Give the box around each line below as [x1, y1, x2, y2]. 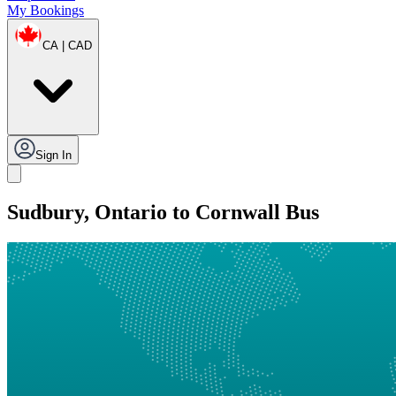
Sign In [35, 148, 72, 163]
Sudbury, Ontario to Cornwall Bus [7, 201, 319, 225]
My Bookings [7, 3, 84, 19]
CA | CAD [42, 39, 92, 53]
